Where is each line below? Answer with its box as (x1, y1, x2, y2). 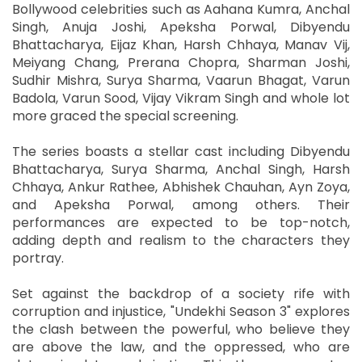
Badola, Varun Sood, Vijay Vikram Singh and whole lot (12, 88, 350, 107)
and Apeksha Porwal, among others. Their (12, 195, 350, 214)
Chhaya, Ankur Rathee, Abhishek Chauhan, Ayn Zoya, (12, 177, 350, 196)
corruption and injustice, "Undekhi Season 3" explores (12, 301, 350, 321)
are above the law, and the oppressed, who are (12, 337, 350, 356)
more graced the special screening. (12, 106, 242, 125)
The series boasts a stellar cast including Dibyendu (12, 141, 350, 161)
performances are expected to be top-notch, (12, 213, 350, 232)
